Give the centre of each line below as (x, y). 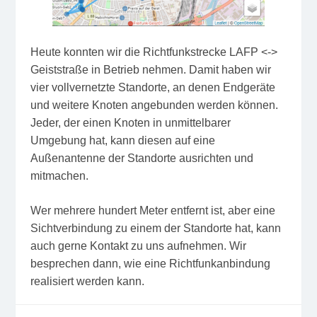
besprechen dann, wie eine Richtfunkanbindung (150, 263)
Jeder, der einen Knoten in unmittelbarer (130, 122)
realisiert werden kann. (87, 281)
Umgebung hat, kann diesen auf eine (122, 140)
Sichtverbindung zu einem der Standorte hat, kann (155, 228)
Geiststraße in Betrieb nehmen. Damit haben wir (150, 69)
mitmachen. (59, 175)
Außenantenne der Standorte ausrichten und (142, 158)
